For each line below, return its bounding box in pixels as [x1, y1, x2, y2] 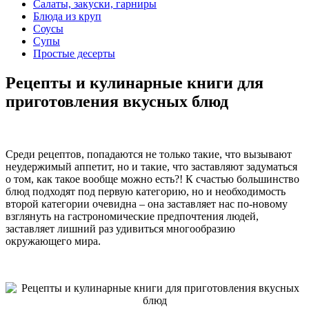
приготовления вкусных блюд [6, 92, 228, 110]
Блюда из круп [33, 10, 101, 22]
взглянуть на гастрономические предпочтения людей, [6, 210, 259, 222]
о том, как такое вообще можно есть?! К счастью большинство [6, 172, 299, 185]
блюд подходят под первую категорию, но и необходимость [6, 185, 286, 197]
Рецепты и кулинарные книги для [6, 73, 263, 92]
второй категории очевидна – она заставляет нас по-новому [6, 197, 288, 210]
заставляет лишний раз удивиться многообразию [6, 222, 235, 235]
